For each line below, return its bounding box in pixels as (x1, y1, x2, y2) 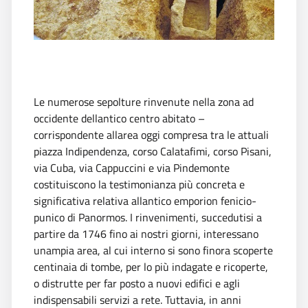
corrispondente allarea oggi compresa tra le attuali (34, 126, 269, 143)
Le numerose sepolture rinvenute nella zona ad (34, 93, 254, 110)
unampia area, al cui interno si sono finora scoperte (34, 241, 273, 258)
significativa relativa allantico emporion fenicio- (34, 192, 256, 209)
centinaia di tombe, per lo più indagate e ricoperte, (34, 258, 268, 275)
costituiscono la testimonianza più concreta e (34, 175, 245, 192)
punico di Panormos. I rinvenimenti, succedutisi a (34, 208, 262, 225)
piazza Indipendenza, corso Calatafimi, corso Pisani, (34, 142, 272, 159)
